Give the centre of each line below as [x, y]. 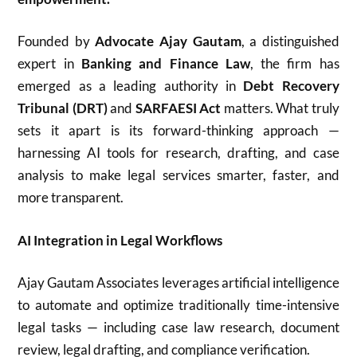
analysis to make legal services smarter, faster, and [178, 175]
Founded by [57, 41]
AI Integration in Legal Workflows [120, 240]
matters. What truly [280, 108]
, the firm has [294, 63]
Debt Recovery [291, 86]
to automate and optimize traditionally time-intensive [178, 305]
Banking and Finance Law [165, 63]
